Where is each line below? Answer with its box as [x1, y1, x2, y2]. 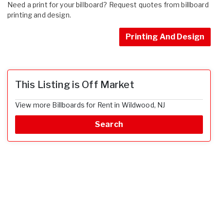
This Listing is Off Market [15, 78, 134, 91]
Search [95, 119, 123, 129]
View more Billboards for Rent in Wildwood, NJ [15, 100, 165, 109]
